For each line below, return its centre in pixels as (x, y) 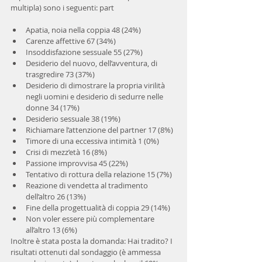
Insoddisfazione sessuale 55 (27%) (86, 52)
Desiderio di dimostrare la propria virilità (96, 85)
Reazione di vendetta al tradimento (88, 185)
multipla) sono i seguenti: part (62, 8)
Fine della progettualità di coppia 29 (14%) (100, 208)
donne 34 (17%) (54, 108)
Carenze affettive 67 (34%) (73, 41)
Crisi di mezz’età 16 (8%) (68, 152)
